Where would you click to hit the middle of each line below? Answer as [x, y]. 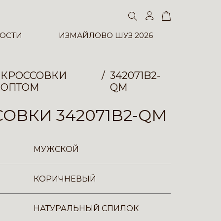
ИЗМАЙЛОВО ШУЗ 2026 [106, 36]
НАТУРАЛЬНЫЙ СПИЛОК [86, 208]
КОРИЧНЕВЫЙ [65, 179]
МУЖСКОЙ [56, 149]
